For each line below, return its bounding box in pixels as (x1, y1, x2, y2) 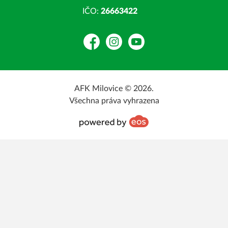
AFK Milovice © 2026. (74, 84, 154, 93)
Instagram (105, 43, 140, 51)
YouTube (128, 43, 157, 51)
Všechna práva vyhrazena (69, 97, 159, 105)
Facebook (83, 43, 117, 51)
